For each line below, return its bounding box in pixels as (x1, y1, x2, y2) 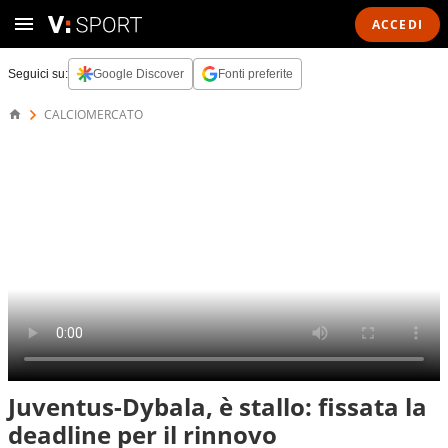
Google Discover (93, 67, 184, 81)
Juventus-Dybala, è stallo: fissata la (8, 390, 427, 423)
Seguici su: (8, 67, 68, 81)
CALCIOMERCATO (44, 106, 143, 123)
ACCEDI (371, 15, 423, 33)
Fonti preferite (218, 67, 293, 81)
